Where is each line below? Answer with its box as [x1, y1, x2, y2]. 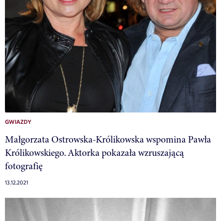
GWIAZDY [5, 118, 31, 127]
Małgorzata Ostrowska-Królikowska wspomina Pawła [5, 133, 211, 147]
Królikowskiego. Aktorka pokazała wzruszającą [5, 146, 184, 160]
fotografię [5, 159, 42, 173]
